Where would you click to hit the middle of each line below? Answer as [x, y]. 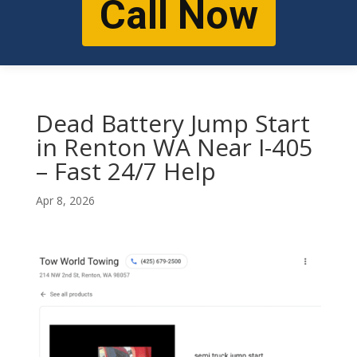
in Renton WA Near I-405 [174, 147]
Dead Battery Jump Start [173, 124]
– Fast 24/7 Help [126, 171]
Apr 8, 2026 [65, 201]
